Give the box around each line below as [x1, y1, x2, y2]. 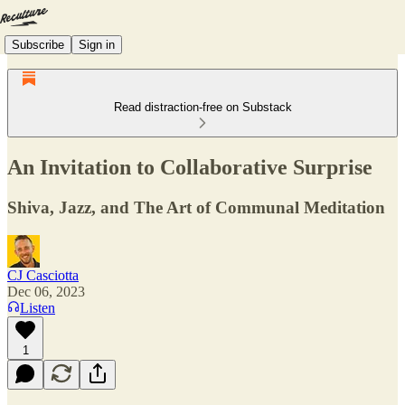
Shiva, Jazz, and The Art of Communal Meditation [7, 197, 385, 217]
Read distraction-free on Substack [113, 100, 292, 114]
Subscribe [12, 37, 64, 52]
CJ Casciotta [7, 267, 79, 283]
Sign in [79, 37, 115, 52]
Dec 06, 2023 [7, 283, 85, 299]
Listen [20, 299, 55, 316]
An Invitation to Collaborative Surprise [7, 155, 372, 179]
